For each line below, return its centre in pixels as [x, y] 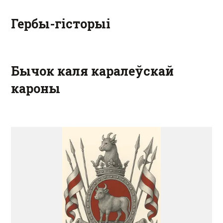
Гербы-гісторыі [61, 24]
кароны [36, 88]
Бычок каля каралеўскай [92, 71]
